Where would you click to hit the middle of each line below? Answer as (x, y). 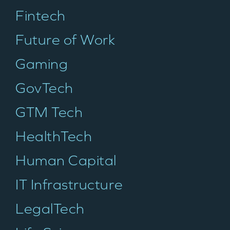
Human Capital (66, 161)
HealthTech (54, 137)
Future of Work (65, 40)
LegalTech (50, 209)
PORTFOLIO (115, 216)
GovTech (44, 88)
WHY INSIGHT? (115, 177)
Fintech (41, 16)
